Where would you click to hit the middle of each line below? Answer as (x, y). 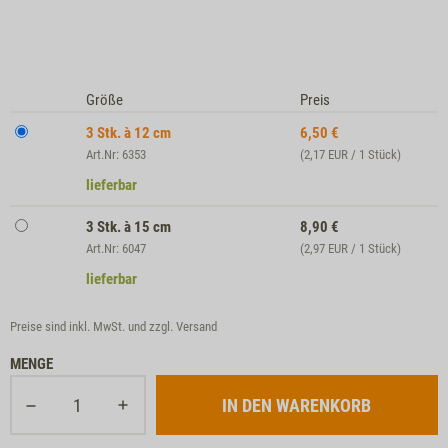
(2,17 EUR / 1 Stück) (351, 154)
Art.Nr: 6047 (116, 248)
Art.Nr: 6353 (116, 154)
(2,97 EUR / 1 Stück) (351, 248)
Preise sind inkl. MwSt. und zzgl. (93, 326)
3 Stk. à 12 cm (129, 133)
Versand (196, 326)
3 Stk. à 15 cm (129, 227)
